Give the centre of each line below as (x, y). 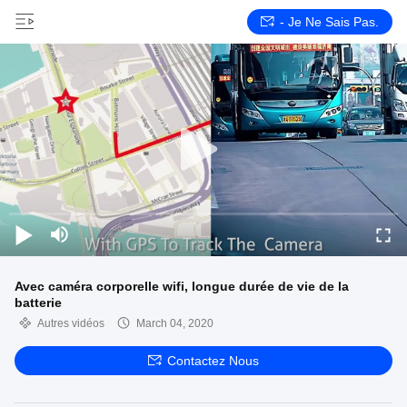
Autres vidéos (71, 323)
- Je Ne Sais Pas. (329, 22)
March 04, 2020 (175, 323)
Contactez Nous (213, 361)
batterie (38, 303)
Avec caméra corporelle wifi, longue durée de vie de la (182, 286)
